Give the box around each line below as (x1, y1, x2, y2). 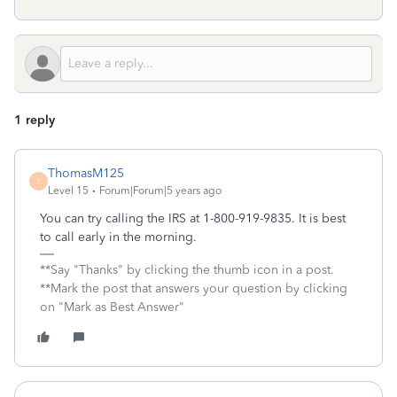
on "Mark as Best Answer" (40, 300, 184, 315)
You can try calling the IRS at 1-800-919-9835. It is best (40, 211, 346, 226)
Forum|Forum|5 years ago (99, 184, 222, 197)
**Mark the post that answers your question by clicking (40, 281, 347, 296)
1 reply (14, 113, 55, 128)
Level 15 (48, 184, 89, 197)
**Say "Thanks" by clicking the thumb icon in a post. (40, 262, 334, 277)
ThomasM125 (48, 166, 124, 181)
